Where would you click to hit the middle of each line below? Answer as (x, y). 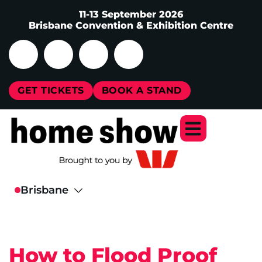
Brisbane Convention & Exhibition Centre (131, 25)
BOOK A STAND (142, 90)
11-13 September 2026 (131, 14)
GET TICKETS (51, 90)
